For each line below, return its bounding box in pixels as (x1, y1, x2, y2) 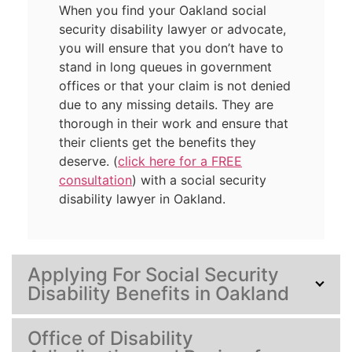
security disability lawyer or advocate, (59, 20, 286, 37)
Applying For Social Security (27, 262, 279, 286)
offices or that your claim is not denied (59, 77, 291, 93)
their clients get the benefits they (59, 134, 256, 150)
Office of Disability (27, 326, 193, 350)
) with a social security (132, 171, 266, 188)
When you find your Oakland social (59, 2, 266, 18)
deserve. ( (59, 152, 118, 169)
